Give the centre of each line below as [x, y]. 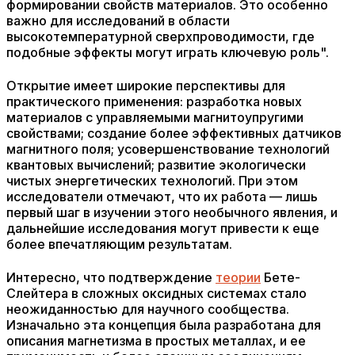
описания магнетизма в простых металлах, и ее [156, 341]
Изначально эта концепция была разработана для [164, 325]
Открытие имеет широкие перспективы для [146, 86]
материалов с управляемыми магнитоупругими [155, 117]
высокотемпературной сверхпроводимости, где [160, 36]
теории [238, 277]
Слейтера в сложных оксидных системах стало [157, 293]
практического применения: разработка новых [154, 101]
